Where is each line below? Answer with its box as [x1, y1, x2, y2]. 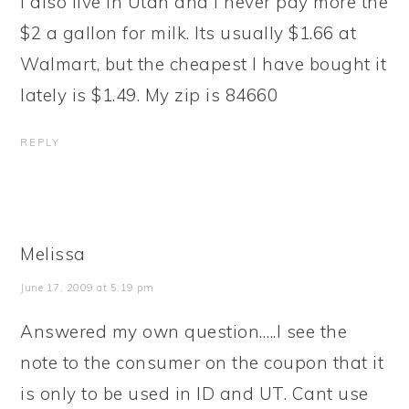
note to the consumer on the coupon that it [20, 351, 384, 373]
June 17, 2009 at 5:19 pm [20, 281, 154, 294]
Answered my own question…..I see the [20, 320, 348, 342]
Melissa [20, 243, 86, 265]
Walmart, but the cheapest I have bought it [20, 53, 387, 75]
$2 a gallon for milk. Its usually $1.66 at [20, 22, 357, 44]
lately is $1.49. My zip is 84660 [20, 84, 278, 106]
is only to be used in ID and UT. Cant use [20, 383, 369, 404]
